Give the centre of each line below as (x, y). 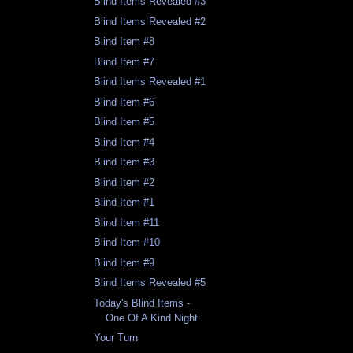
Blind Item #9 (124, 262)
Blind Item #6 (124, 102)
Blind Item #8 (124, 42)
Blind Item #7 (124, 61)
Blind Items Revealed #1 (150, 82)
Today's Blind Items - (142, 303)
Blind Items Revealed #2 (150, 21)
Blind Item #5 (124, 122)
